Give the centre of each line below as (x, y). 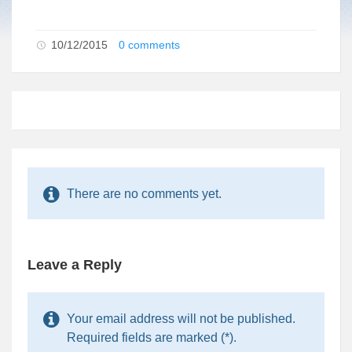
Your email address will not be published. (181, 318)
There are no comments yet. (144, 193)
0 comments (149, 44)
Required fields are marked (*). (152, 337)
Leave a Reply (75, 264)
